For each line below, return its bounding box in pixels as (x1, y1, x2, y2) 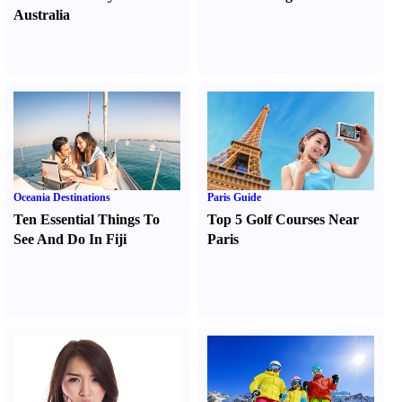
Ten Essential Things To (13, 212, 160, 227)
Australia (13, 7, 70, 22)
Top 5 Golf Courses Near (207, 212, 360, 227)
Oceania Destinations (13, 191, 110, 204)
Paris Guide (207, 191, 262, 204)
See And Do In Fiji (13, 232, 127, 247)
